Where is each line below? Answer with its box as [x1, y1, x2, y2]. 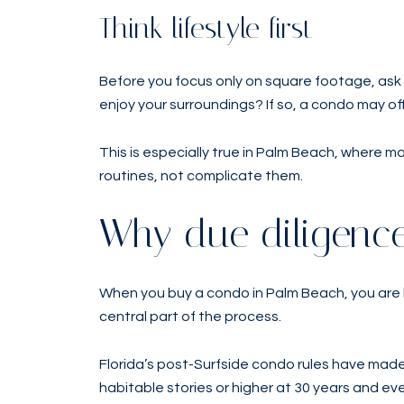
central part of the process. [99, 309, 281, 325]
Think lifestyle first [99, 11, 313, 46]
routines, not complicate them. [99, 168, 303, 183]
